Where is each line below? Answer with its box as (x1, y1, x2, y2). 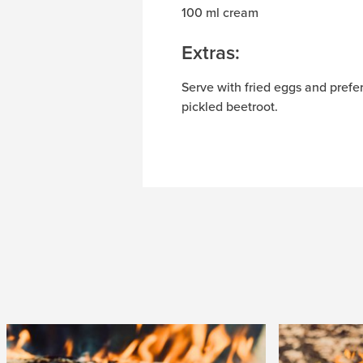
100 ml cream (181, 3, 258, 21)
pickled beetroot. (181, 97, 278, 115)
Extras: (181, 38, 240, 66)
